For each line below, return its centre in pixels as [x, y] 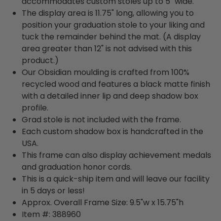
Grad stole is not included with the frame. [101, 120]
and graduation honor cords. [77, 167]
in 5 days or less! [53, 191]
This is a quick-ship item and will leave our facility [116, 179]
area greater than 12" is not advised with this [107, 49]
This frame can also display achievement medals [116, 155]
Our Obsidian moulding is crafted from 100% [106, 73]
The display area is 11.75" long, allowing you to [108, 13]
